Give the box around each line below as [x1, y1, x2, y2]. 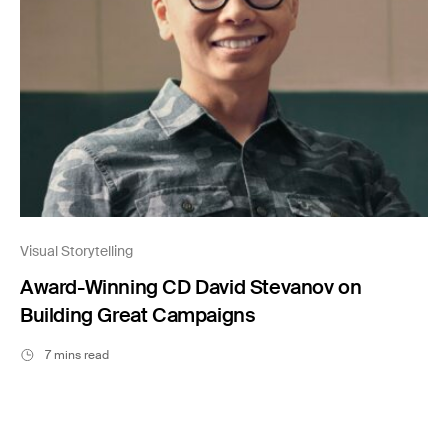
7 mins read [45, 347, 109, 364]
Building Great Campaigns [20, 302, 256, 329]
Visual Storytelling [20, 242, 133, 261]
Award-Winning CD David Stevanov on [20, 274, 362, 301]
